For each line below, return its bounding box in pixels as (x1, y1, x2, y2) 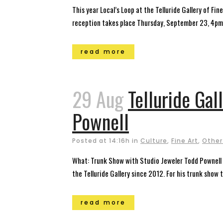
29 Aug (72, 84, 123, 114)
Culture (140, 136, 167, 145)
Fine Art (171, 136, 198, 145)
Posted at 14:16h (72, 136, 130, 145)
